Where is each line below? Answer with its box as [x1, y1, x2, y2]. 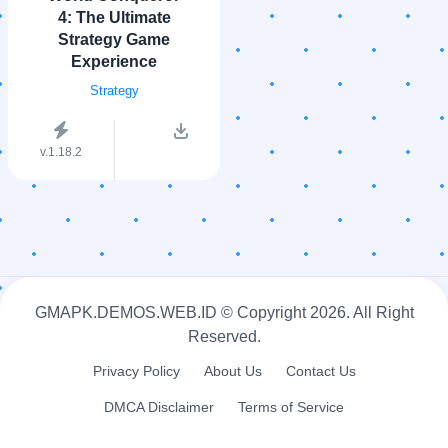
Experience [71, 53, 157, 70]
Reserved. [187, 328, 261, 345]
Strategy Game [58, 31, 170, 48]
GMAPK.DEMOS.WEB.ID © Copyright [34, 304, 310, 321]
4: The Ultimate [57, 9, 171, 26]
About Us [203, 363, 262, 379]
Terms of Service [238, 399, 344, 415]
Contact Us [285, 363, 356, 379]
